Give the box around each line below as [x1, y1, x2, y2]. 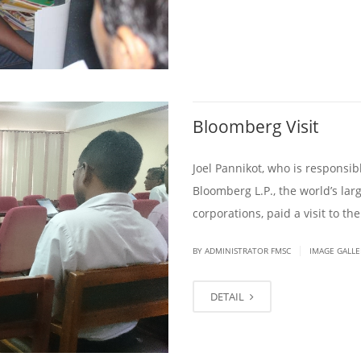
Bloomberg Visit [193, 114, 318, 138]
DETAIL [210, 288, 247, 304]
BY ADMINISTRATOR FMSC [193, 244, 293, 256]
